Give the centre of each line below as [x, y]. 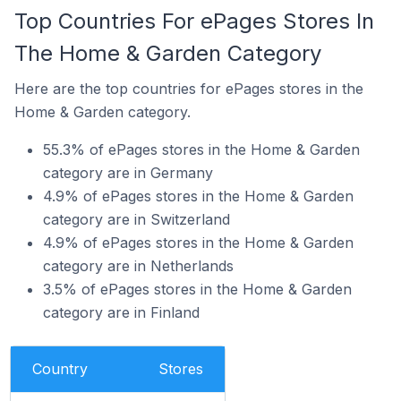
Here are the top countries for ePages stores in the [189, 89]
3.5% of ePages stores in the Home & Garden [197, 289]
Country [60, 369]
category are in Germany [128, 173]
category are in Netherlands [138, 266]
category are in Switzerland [137, 219]
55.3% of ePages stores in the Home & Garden [201, 149]
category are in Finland [121, 312]
